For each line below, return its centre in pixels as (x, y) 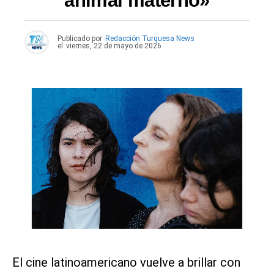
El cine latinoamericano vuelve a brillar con (126, 262)
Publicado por (80, 39)
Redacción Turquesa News (150, 39)
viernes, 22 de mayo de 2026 (114, 46)
